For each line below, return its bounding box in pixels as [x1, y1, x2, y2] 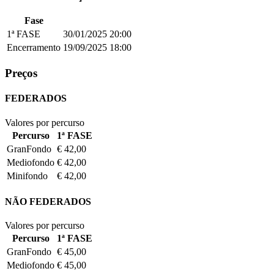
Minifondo [7, 170, 48, 181]
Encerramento [7, 42, 61, 53]
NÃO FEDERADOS [5, 196, 91, 207]
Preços [5, 67, 37, 80]
